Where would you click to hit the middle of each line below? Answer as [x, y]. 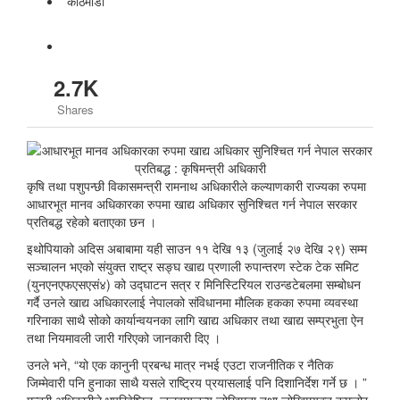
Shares [76, 109]
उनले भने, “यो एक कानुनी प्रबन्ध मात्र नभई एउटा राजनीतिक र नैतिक [180, 364]
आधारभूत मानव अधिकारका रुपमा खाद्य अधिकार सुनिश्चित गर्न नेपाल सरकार [192, 204]
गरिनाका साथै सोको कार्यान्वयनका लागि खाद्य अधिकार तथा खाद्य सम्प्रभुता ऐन [195, 320]
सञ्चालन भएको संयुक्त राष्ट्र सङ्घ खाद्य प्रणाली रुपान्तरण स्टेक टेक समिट [193, 266]
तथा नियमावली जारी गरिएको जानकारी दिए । [124, 337]
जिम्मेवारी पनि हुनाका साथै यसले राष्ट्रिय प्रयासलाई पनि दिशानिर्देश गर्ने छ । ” [197, 382]
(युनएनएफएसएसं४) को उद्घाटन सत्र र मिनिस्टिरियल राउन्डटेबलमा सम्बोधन [194, 284]
